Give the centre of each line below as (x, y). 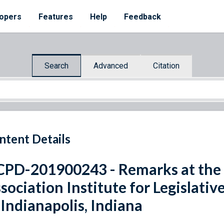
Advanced (111, 65)
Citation (166, 65)
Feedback (142, 17)
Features (56, 17)
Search (56, 65)
